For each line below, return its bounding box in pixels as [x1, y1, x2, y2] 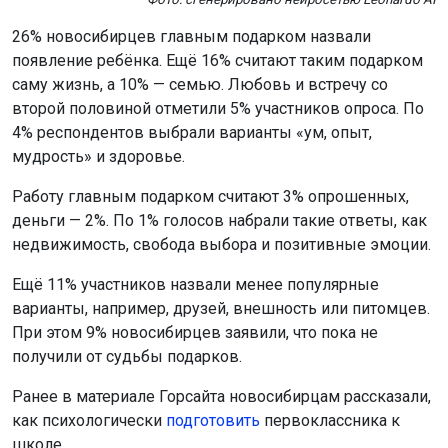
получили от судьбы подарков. [12, 347, 242, 367]
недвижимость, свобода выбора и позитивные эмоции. [12, 235, 431, 255]
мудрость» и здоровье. [12, 147, 185, 167]
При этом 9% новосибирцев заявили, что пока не [12, 323, 378, 343]
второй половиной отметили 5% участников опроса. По [12, 99, 424, 119]
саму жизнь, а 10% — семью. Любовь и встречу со [12, 75, 388, 95]
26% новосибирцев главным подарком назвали [12, 27, 371, 47]
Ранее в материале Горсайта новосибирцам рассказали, [12, 387, 431, 407]
